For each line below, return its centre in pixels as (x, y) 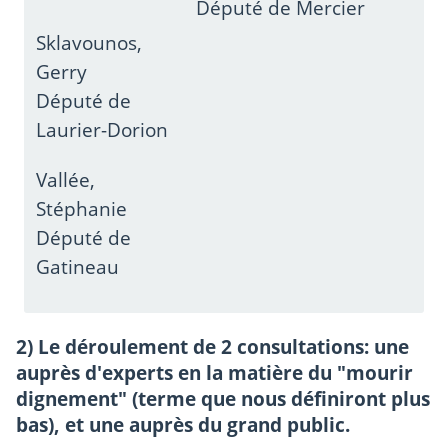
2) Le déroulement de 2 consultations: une (212, 346)
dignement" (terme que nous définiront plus (222, 398)
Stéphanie (84, 208)
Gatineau (78, 266)
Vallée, (66, 179)
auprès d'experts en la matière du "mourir (214, 372)
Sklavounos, (89, 43)
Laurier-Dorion (105, 130)
